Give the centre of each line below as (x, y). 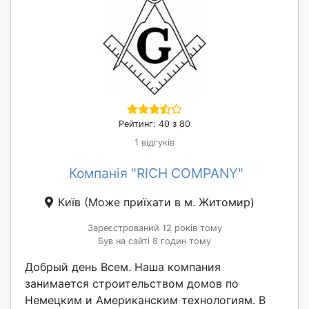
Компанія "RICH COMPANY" (156, 173)
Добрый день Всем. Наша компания (123, 267)
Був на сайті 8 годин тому (154, 241)
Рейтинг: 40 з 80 (154, 123)
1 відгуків (154, 142)
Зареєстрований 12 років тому (154, 228)
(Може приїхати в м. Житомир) (169, 202)
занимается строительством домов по (132, 283)
